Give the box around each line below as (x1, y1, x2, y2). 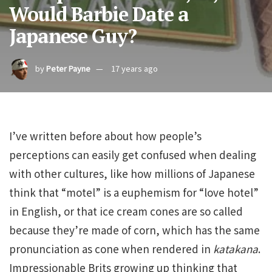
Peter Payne (46, 63, 90, 75)
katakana (213, 241, 258, 256)
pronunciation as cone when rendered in (9, 241, 213, 256)
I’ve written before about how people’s (9, 128, 202, 143)
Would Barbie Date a (9, 1, 189, 27)
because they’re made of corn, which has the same (9, 222, 260, 237)
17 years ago (111, 63, 158, 75)
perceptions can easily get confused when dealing (9, 147, 256, 162)
